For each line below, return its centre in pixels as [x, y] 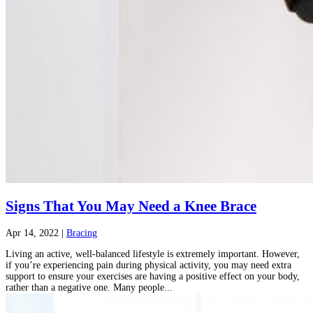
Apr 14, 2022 [32, 233]
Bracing [82, 233]
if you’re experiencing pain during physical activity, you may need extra [148, 265]
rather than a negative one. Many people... [89, 287]
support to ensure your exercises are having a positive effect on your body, [153, 276]
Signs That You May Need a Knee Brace [131, 206]
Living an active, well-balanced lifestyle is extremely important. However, [153, 254]
